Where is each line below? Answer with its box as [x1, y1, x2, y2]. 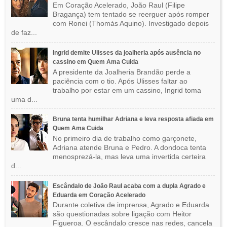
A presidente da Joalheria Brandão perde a [52, 67, 191, 76]
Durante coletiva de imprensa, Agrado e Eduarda [52, 201, 209, 209]
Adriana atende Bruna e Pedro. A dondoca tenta [52, 143, 206, 152]
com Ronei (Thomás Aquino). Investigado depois [52, 19, 209, 28]
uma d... [11, 95, 37, 103]
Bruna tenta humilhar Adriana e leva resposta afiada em [52, 116, 214, 123]
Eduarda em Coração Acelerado [52, 191, 145, 199]
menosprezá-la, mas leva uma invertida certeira [52, 152, 206, 161]
